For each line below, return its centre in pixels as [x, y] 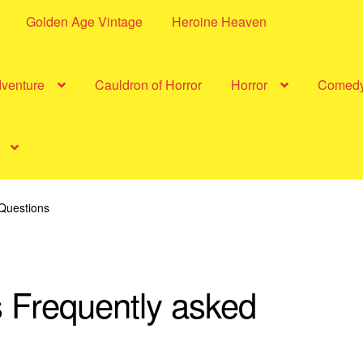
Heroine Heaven [220, 21]
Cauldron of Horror [149, 84]
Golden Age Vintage [85, 21]
